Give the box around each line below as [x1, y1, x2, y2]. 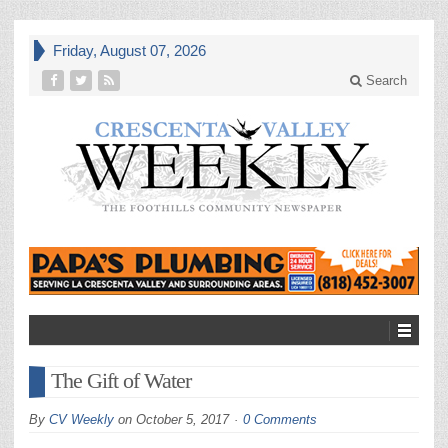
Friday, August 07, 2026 [53, 42, 206, 59]
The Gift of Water [51, 368, 191, 393]
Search [362, 73, 407, 88]
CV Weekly [49, 412, 114, 427]
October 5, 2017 [136, 412, 229, 427]
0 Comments [243, 412, 317, 427]
